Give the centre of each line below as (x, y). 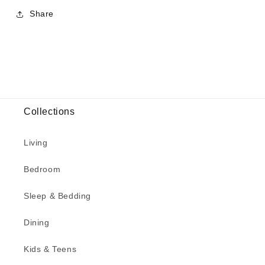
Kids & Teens (50, 249)
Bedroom (42, 169)
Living (36, 142)
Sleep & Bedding (57, 195)
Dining (37, 222)
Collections (49, 111)
